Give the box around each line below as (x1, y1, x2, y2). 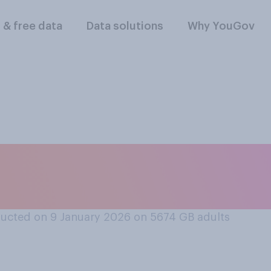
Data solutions (87, 21, 164, 31)
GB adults (179, 212, 230, 223)
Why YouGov (188, 21, 255, 31)
